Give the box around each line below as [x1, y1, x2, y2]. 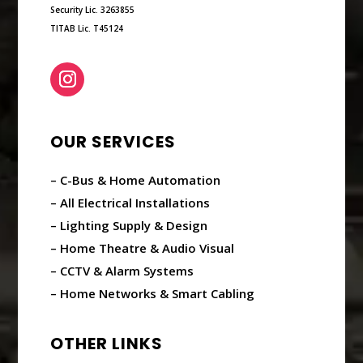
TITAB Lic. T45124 [50, 22, 124, 34]
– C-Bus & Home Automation [50, 171, 221, 188]
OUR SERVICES [50, 130, 177, 153]
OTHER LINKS [50, 331, 164, 355]
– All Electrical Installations [50, 194, 211, 211]
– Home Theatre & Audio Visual [50, 239, 235, 256]
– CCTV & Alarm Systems [50, 262, 194, 279]
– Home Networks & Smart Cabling [50, 284, 255, 301]
